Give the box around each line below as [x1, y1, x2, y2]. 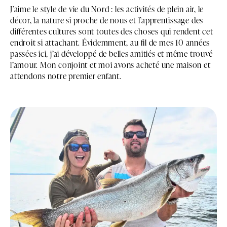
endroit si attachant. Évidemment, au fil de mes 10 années [10, 36, 210, 48]
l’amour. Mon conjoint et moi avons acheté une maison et [10, 59, 211, 70]
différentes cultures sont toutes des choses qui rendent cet [10, 25, 213, 36]
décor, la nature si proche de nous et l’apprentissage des [10, 14, 204, 25]
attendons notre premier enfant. [10, 70, 122, 81]
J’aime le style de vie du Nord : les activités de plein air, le [10, 3, 204, 14]
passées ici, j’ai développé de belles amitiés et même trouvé [10, 48, 213, 59]
